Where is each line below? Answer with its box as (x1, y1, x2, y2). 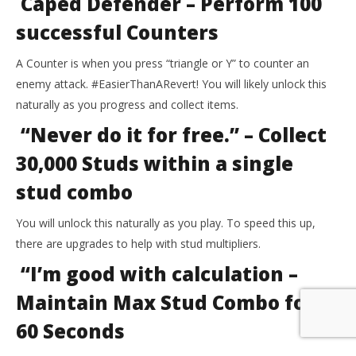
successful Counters (16, 19, 219, 46)
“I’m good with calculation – (16, 261, 298, 288)
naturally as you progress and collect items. (16, 97, 238, 113)
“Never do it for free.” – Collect (16, 122, 327, 149)
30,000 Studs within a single (16, 150, 293, 177)
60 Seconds (16, 318, 125, 345)
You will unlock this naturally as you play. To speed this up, (16, 215, 315, 231)
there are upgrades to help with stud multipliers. (16, 236, 261, 252)
